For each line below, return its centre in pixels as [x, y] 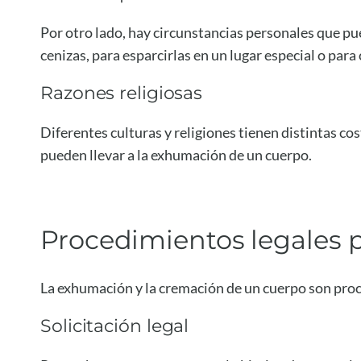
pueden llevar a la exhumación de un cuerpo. [176, 154]
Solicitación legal [115, 326]
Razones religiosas [122, 93]
